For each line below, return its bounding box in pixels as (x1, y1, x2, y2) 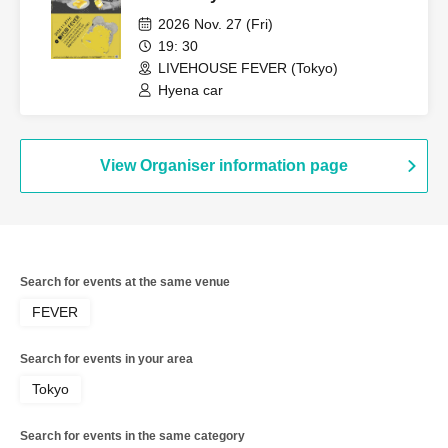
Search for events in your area (20, 352, 193, 367)
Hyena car (158, 82, 223, 99)
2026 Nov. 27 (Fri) (158, 16, 273, 33)
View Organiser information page (100, 157, 348, 175)
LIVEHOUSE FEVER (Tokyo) (158, 60, 338, 77)
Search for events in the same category (20, 429, 245, 444)
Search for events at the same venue (20, 275, 230, 290)
